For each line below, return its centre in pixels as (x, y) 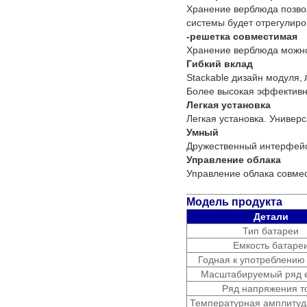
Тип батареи (271, 231)
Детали (271, 216)
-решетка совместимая (242, 36)
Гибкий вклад (220, 63)
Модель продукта (234, 201)
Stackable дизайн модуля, (244, 77)
